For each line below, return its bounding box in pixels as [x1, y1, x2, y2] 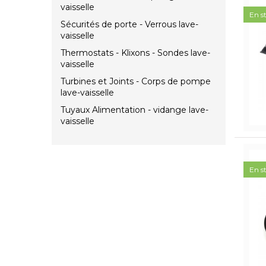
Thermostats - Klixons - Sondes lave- [61, 47, 210, 59]
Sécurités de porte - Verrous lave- [61, 19, 198, 30]
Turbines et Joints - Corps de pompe [61, 76, 211, 87]
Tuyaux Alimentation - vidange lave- [61, 104, 208, 116]
